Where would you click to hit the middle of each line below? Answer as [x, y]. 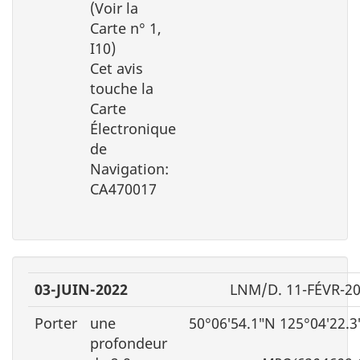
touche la [122, 88]
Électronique [133, 128]
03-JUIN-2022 [81, 289]
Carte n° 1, [126, 28]
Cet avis [117, 68]
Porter [56, 323]
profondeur [129, 343]
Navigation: [129, 168]
